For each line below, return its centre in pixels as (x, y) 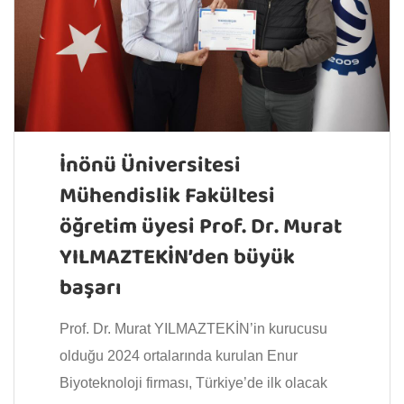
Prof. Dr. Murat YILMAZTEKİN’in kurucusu (193, 328)
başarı (91, 289)
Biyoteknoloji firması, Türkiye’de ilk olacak (193, 382)
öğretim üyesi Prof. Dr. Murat (201, 227)
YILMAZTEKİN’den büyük (177, 258)
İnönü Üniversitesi (150, 166)
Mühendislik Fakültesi (167, 197)
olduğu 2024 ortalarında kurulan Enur (179, 355)
